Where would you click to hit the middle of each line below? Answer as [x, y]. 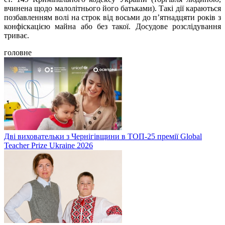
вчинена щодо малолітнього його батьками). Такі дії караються [113, 8]
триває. [17, 35]
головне [18, 52]
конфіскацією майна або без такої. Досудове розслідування [113, 26]
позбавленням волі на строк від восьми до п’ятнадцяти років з [113, 17]
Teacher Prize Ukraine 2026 [48, 145]
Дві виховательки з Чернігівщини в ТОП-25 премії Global [103, 136]
